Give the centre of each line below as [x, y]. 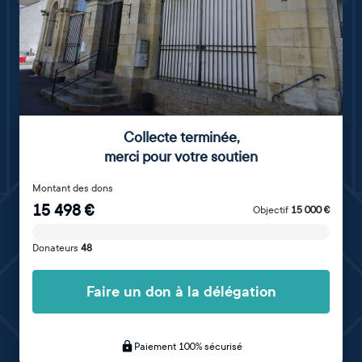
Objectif [272, 210]
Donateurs [57, 248]
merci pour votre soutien [181, 157]
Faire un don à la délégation [181, 292]
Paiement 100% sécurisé [188, 347]
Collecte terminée [180, 138]
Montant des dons [73, 188]
